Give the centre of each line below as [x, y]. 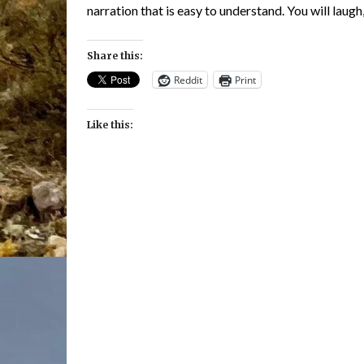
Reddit [188, 80]
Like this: [110, 125]
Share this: [115, 56]
